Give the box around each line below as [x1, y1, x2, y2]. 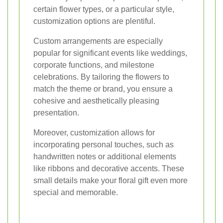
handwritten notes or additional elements [33, 152, 176, 161]
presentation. [33, 109, 79, 117]
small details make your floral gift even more [33, 176, 188, 185]
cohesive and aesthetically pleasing [33, 97, 159, 106]
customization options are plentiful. [33, 17, 155, 26]
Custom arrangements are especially [33, 37, 163, 46]
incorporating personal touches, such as [33, 140, 174, 149]
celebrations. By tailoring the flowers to [33, 73, 169, 82]
